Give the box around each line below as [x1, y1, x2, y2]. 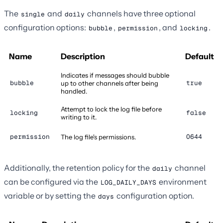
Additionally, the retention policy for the [4, 163, 151, 173]
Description [61, 51, 105, 62]
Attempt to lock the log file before [61, 105, 162, 113]
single [21, 10, 45, 19]
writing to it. [61, 113, 97, 121]
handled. [61, 87, 87, 96]
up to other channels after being [61, 79, 158, 88]
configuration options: [4, 22, 88, 33]
